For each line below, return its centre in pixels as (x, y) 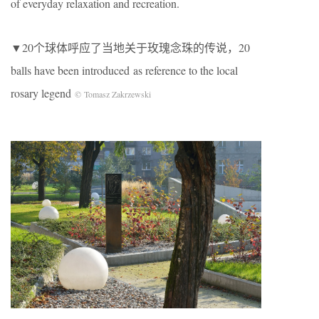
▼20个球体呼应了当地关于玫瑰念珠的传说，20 (130, 48)
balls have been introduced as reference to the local (124, 70)
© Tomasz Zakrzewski (113, 94)
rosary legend (43, 93)
